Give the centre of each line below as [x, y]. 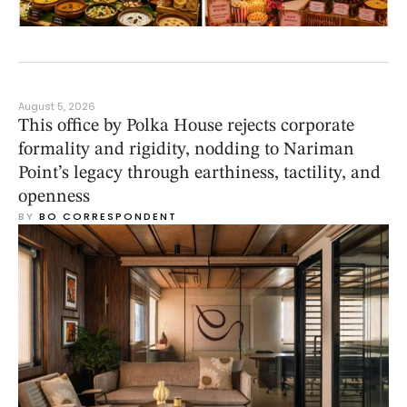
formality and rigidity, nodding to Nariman [186, 149]
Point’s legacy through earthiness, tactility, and [199, 173]
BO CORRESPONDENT [108, 216]
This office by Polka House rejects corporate [186, 126]
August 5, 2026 [57, 106]
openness [54, 197]
